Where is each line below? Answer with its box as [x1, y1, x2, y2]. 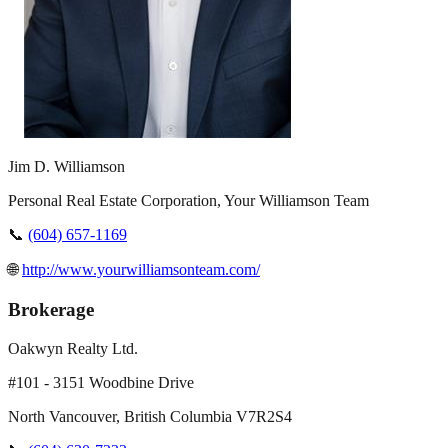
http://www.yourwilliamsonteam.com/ [22, 261, 260, 279]
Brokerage [8, 298, 94, 320]
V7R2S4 [236, 407, 292, 425]
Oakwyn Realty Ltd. [8, 339, 138, 357]
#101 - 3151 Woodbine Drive [8, 373, 194, 391]
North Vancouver [8, 407, 116, 425]
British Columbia [124, 407, 232, 425]
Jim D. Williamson [8, 158, 125, 176]
